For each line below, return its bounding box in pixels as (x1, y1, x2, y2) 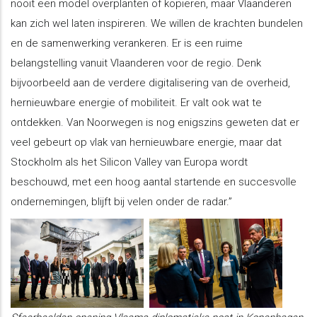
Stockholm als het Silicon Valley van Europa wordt (11, 156, 248, 169)
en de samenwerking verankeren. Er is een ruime (11, 37, 243, 50)
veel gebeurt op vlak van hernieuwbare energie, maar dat (11, 136, 282, 149)
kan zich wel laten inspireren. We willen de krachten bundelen (11, 17, 303, 30)
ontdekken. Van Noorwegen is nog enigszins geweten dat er (11, 116, 299, 129)
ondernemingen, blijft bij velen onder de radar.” (11, 195, 232, 209)
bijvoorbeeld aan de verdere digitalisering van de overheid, (11, 76, 290, 90)
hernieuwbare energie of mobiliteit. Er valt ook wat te (11, 96, 262, 110)
